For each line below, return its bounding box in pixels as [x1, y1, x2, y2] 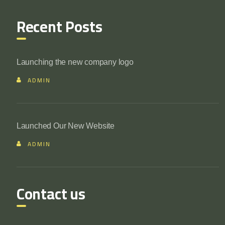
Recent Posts [16, 13, 102, 41]
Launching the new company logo [16, 58, 134, 67]
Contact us [16, 180, 85, 208]
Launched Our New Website [16, 122, 115, 131]
